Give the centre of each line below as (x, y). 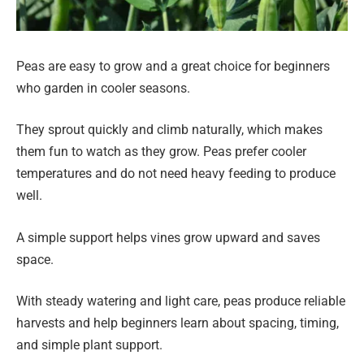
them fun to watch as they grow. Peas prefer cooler (161, 152)
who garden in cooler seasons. (103, 88)
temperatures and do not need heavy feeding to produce (176, 174)
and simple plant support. (89, 345)
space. (35, 259)
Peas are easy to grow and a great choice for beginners (173, 66)
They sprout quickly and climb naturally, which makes (169, 130)
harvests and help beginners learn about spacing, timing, (178, 323)
